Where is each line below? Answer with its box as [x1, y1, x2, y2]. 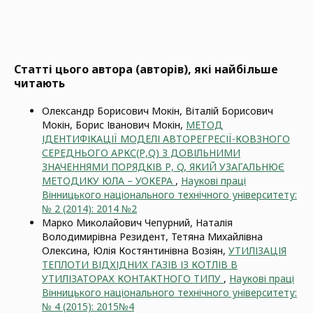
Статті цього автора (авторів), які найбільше [14, 61, 278, 77]
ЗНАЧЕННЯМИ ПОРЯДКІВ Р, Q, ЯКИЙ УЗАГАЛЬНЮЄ [42, 160, 284, 173]
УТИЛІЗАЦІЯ [228, 244, 286, 257]
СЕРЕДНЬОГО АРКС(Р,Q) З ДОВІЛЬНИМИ [42, 146, 240, 159]
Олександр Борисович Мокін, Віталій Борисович [42, 104, 273, 117]
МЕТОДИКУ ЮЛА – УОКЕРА [42, 174, 175, 187]
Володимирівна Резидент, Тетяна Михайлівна [42, 230, 263, 243]
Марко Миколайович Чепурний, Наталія [42, 216, 233, 229]
